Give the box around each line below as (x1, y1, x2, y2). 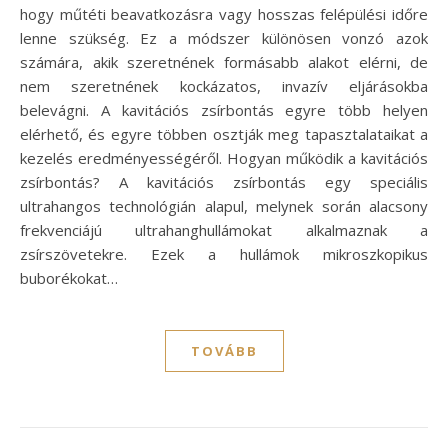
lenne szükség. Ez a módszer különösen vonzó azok (20, 27, 428, 48)
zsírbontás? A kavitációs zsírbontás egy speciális (20, 171, 428, 192)
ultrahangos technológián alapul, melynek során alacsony (20, 195, 428, 216)
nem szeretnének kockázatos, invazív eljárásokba (20, 75, 428, 96)
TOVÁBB (190, 341, 258, 360)
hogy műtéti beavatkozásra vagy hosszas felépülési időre (20, 3, 428, 24)
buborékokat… (20, 267, 118, 288)
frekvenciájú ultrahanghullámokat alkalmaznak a (20, 219, 428, 240)
